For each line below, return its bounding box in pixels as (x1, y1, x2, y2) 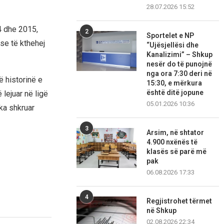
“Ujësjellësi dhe (146, 41, 199, 49)
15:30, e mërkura (146, 79, 202, 87)
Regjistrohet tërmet (146, 197, 212, 205)
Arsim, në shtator (146, 128, 204, 137)
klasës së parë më (146, 147, 207, 156)
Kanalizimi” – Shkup (146, 50, 213, 59)
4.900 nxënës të (146, 138, 198, 146)
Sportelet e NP (146, 31, 194, 40)
